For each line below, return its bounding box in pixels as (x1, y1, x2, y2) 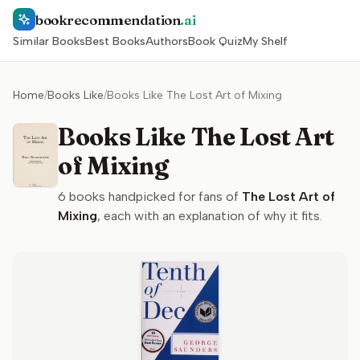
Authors (145, 35, 188, 48)
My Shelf (243, 35, 288, 48)
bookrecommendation (35, 10, 181, 28)
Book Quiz (188, 35, 243, 48)
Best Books (85, 35, 145, 48)
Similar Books (13, 35, 85, 48)
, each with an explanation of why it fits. (97, 208, 322, 223)
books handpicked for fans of (66, 189, 239, 204)
